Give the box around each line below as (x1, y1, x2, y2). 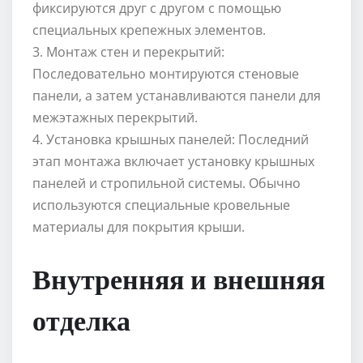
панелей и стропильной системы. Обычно (32, 174, 301, 193)
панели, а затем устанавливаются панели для (32, 87, 321, 105)
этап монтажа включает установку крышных (32, 152, 314, 171)
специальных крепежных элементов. (32, 21, 266, 40)
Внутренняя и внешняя (32, 261, 325, 296)
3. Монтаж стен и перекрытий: (32, 43, 224, 62)
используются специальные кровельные (32, 196, 290, 215)
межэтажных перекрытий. (32, 109, 198, 127)
